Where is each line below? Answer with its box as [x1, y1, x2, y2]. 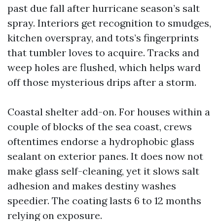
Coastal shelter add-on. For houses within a [7, 106, 210, 118]
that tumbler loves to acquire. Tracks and [7, 46, 199, 59]
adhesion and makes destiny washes [7, 180, 176, 192]
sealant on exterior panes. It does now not [7, 150, 203, 162]
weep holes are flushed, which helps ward [7, 61, 201, 74]
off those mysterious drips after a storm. [7, 76, 196, 88]
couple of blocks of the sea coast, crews [7, 120, 192, 133]
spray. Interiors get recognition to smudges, [7, 17, 211, 29]
